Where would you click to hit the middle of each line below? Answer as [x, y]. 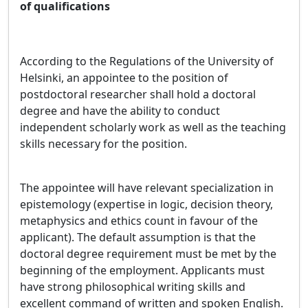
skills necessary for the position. [103, 144]
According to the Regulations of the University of [147, 61]
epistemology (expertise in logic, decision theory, [146, 204]
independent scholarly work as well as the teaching [153, 127]
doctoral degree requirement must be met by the [148, 254]
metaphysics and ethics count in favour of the [139, 221]
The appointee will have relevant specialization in [147, 188]
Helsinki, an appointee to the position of [124, 78]
